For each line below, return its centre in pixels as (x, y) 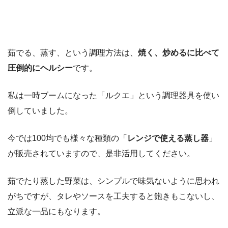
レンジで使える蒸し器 (168, 138)
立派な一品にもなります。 (56, 212)
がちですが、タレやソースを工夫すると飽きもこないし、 (113, 196)
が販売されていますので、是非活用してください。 (101, 154)
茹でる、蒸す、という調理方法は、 (73, 53)
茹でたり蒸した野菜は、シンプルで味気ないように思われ (113, 181)
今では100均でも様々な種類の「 (67, 138)
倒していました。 (40, 111)
